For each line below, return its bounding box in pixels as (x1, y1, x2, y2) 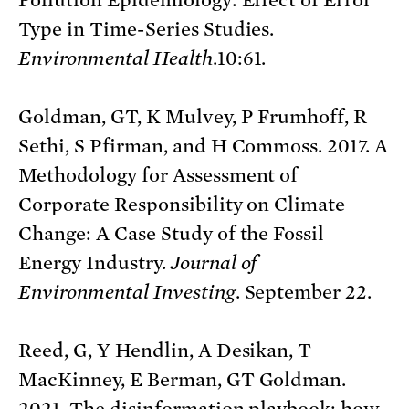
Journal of (170, 251, 257, 274)
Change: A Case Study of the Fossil (18, 222, 325, 245)
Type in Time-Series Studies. (18, 17, 275, 40)
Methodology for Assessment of (18, 163, 299, 186)
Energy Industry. (18, 251, 171, 274)
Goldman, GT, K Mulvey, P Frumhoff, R (18, 105, 368, 128)
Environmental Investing (18, 280, 236, 303)
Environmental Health (18, 47, 213, 69)
